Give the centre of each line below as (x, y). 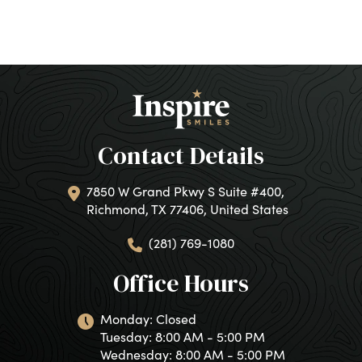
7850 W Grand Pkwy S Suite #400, (185, 191)
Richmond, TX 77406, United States (187, 208)
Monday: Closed (148, 318)
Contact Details (181, 155)
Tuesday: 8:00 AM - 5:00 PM (182, 336)
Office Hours (181, 283)
